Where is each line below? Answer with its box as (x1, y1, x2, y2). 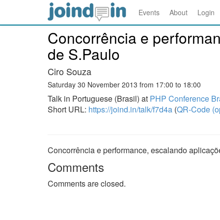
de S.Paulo (48, 43, 120, 64)
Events (138, 7, 160, 17)
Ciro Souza (48, 65, 91, 78)
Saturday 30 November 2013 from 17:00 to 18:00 (48, 80, 201, 89)
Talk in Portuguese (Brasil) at (48, 93, 150, 104)
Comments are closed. (48, 178, 126, 189)
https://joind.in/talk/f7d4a (88, 104, 172, 115)
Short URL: (48, 104, 88, 115)
